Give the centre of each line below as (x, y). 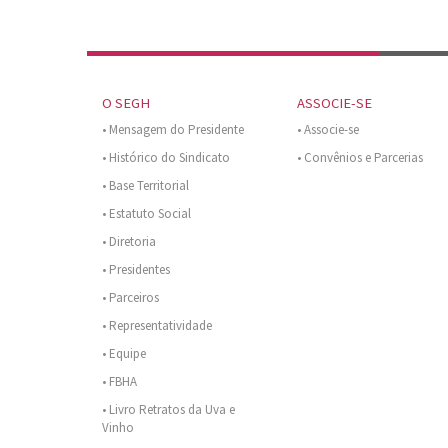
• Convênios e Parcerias (360, 158)
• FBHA (119, 382)
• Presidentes (136, 270)
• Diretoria (129, 242)
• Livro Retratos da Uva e (168, 410)
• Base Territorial (145, 186)
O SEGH (126, 103)
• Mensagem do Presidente (173, 130)
